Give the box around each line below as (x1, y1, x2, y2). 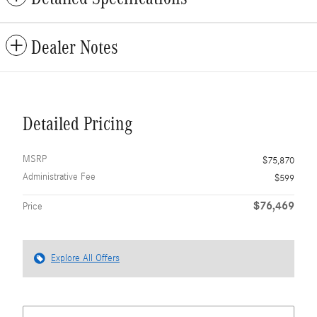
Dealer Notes (31, 37, 118, 58)
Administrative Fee (23, 171, 96, 183)
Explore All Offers (51, 253, 120, 264)
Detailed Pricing (23, 113, 132, 134)
